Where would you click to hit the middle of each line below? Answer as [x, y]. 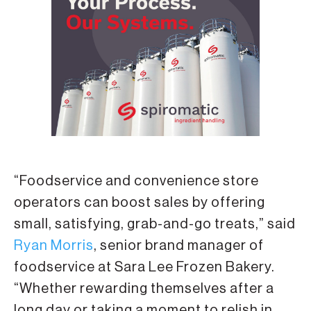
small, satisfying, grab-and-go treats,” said [155, 225]
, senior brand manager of [179, 246]
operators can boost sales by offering [140, 203]
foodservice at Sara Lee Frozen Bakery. [144, 268]
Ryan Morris [54, 246]
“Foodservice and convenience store [136, 182]
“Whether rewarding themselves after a [144, 289]
